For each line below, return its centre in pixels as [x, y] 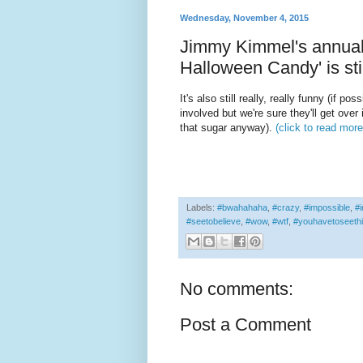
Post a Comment [246, 324]
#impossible [327, 208]
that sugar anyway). [228, 128]
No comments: [237, 288]
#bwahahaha [242, 208]
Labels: [202, 208]
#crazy [286, 208]
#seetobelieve [214, 222]
